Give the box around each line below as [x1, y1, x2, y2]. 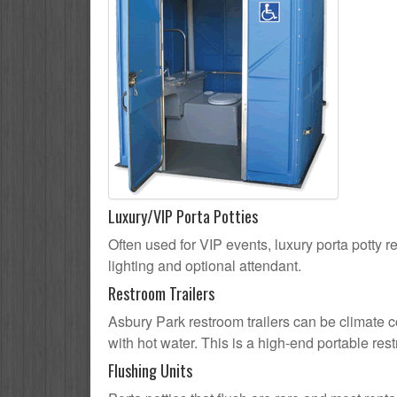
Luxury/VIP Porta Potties [108, 205, 258, 229]
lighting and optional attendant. [108, 255, 301, 276]
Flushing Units [108, 359, 192, 383]
